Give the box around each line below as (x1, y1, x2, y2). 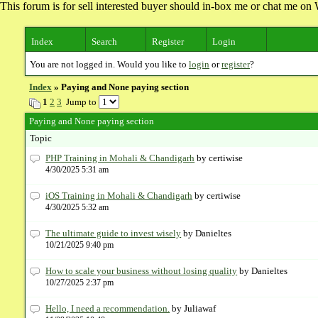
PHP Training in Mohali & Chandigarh (45, 153, 195, 163)
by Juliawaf (172, 303, 216, 314)
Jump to (62, 97, 99, 107)
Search (92, 36, 117, 47)
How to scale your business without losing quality (45, 265, 238, 276)
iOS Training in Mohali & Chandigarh (45, 190, 193, 201)
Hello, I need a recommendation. (45, 303, 170, 314)
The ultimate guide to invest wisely (45, 228, 182, 238)
